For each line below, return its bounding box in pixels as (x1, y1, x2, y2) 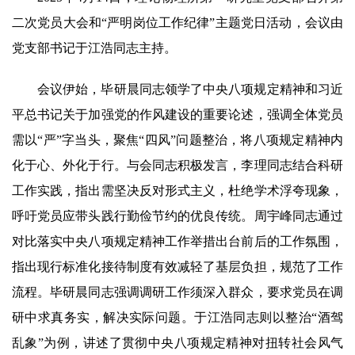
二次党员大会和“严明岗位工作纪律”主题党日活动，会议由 (12, 15, 343, 29)
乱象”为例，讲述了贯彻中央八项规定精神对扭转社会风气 (12, 335, 343, 349)
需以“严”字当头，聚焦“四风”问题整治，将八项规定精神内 (12, 132, 343, 147)
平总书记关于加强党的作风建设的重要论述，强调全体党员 (12, 107, 343, 121)
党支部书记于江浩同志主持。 (12, 40, 177, 55)
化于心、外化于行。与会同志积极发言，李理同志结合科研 (12, 158, 343, 172)
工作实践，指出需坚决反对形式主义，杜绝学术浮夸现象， (12, 183, 343, 197)
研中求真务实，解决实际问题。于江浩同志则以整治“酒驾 (12, 310, 343, 324)
